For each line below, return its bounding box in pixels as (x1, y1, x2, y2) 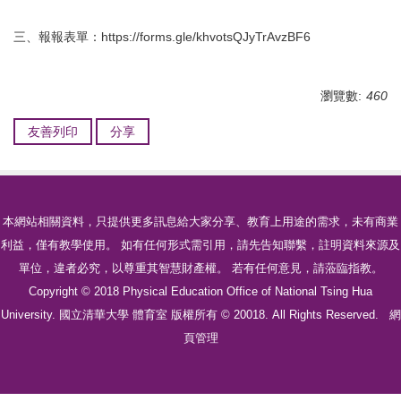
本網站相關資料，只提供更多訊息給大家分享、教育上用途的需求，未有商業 (3, 214, 398, 228)
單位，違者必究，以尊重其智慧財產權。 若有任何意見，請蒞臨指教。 (18, 260, 383, 275)
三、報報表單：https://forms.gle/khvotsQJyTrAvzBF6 (13, 29, 311, 44)
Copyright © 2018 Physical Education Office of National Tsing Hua (29, 284, 372, 298)
